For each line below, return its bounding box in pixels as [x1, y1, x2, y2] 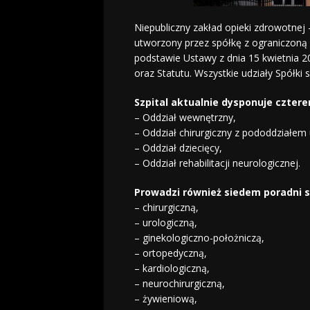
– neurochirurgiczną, [134, 277, 225, 291]
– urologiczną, [134, 216, 197, 230]
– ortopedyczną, [134, 246, 207, 260]
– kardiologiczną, [134, 262, 210, 275]
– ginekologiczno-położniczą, [134, 231, 264, 245]
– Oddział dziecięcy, [134, 141, 222, 155]
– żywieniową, [134, 292, 197, 306]
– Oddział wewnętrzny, [134, 111, 236, 125]
